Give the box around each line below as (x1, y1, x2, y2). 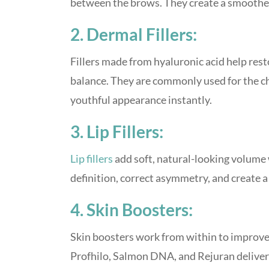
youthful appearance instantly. (70, 93, 212, 107)
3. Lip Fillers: (70, 121, 163, 142)
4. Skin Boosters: (70, 199, 193, 220)
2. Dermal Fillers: (70, 24, 197, 45)
